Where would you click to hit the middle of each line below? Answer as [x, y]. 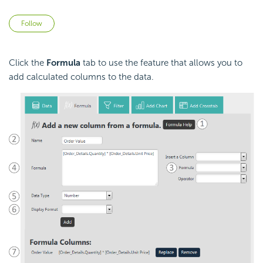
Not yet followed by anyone [109, 21]
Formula [63, 63]
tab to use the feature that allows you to [161, 63]
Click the [28, 63]
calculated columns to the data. [90, 77]
